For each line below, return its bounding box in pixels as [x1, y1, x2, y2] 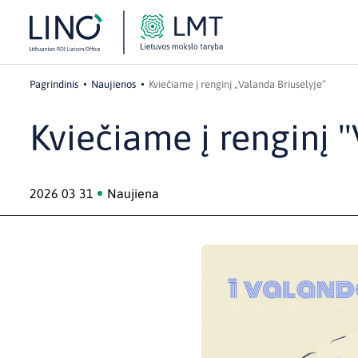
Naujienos [91, 78, 136, 90]
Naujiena [107, 186, 159, 201]
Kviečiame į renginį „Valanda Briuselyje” [149, 78, 326, 90]
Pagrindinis [30, 78, 78, 90]
